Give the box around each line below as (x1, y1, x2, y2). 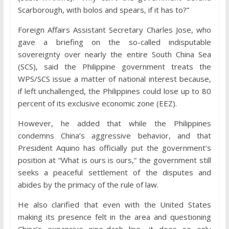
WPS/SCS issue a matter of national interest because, (17, 74, 212, 84)
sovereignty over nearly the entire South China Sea (17, 49, 212, 60)
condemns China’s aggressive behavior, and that (17, 130, 212, 141)
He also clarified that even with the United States (17, 199, 212, 210)
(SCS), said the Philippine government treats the (17, 61, 212, 72)
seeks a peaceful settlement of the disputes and (17, 167, 212, 178)
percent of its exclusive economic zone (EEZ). (17, 98, 177, 109)
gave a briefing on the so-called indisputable (17, 37, 212, 48)
